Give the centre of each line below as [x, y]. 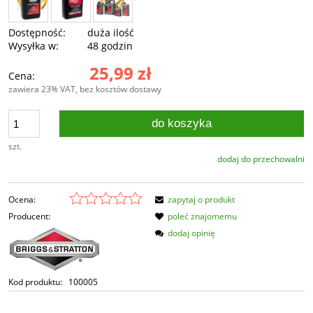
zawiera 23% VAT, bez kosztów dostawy [85, 89]
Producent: [29, 217]
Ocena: [22, 200]
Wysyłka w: [34, 46]
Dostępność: [37, 33]
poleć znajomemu [202, 217]
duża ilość [111, 33]
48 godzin [110, 46]
